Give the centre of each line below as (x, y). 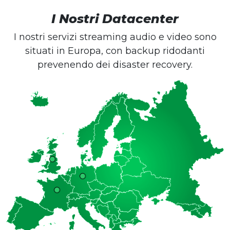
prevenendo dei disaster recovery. (115, 65)
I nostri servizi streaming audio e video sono (115, 37)
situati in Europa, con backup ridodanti (115, 51)
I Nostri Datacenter (115, 19)
